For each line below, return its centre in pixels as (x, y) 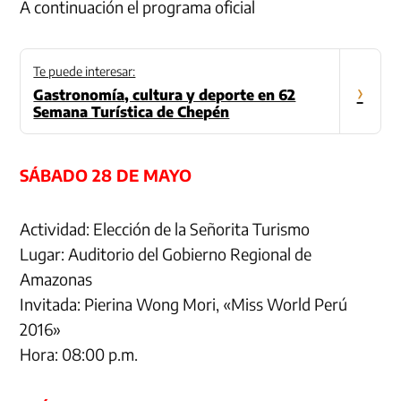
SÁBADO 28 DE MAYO (106, 175)
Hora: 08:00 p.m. (79, 354)
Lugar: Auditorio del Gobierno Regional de (166, 253)
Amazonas (56, 278)
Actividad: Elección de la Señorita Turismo (165, 228)
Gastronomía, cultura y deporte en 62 (165, 94)
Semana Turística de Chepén (132, 111)
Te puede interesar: (85, 71)
